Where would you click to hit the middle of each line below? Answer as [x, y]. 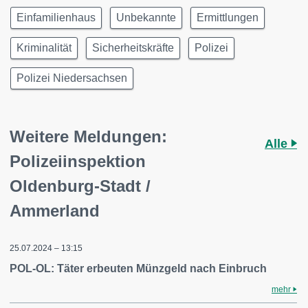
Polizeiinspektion [78, 161]
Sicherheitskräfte [133, 48]
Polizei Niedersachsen [72, 78]
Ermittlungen [228, 18]
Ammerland [55, 211]
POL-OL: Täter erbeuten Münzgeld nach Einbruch [138, 268]
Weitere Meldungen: [88, 136]
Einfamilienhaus [56, 18]
